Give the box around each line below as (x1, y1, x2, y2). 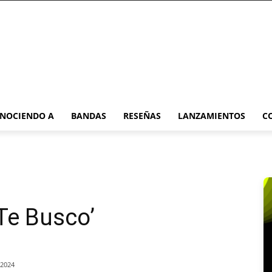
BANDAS (71, 110, 106, 121)
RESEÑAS (123, 110, 161, 121)
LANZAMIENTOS (178, 110, 245, 121)
